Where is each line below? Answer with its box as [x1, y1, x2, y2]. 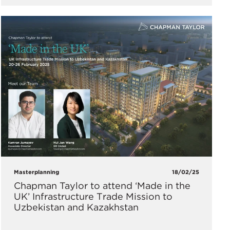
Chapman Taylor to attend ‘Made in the [13, 180, 190, 191]
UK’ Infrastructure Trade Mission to [13, 190, 172, 202]
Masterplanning [13, 168, 59, 176]
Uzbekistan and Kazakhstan [13, 201, 139, 213]
